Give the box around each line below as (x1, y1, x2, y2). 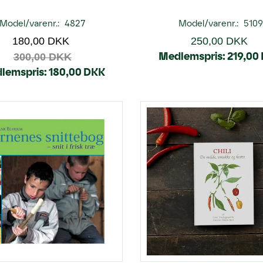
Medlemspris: (159, 50, 226, 63)
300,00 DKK (13, 51, 72, 63)
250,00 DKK (190, 35, 248, 47)
